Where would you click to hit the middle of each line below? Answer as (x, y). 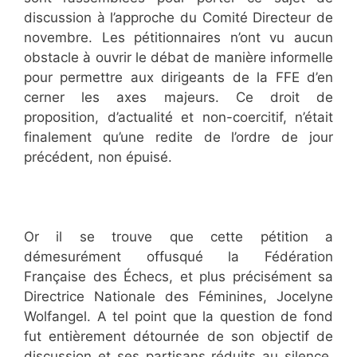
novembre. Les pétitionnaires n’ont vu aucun (178, 37)
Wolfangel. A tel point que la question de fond (178, 317)
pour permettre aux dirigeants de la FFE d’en (178, 77)
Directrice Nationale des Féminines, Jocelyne (178, 297)
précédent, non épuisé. (100, 157)
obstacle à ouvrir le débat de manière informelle (178, 57)
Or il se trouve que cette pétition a (178, 237)
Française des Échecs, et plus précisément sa (178, 277)
